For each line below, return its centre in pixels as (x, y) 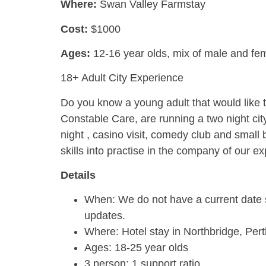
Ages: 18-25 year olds (136, 248)
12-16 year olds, (133, 53)
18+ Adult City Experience (122, 78)
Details (78, 175)
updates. (105, 216)
